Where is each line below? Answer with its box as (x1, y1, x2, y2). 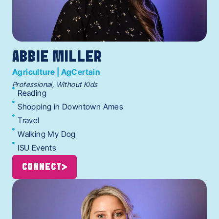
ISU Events (18, 142, 57, 153)
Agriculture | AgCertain (12, 66, 100, 77)
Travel (18, 115, 40, 125)
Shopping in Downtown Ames (18, 101, 124, 111)
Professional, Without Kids (12, 80, 98, 88)
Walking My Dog (18, 129, 76, 139)
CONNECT (22, 162, 62, 172)
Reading (18, 88, 47, 98)
